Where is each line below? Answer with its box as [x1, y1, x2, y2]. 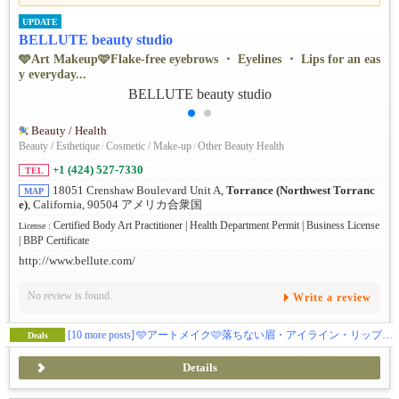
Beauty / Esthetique [19, 140, 100, 153]
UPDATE [22, 16, 58, 27]
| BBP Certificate [19, 234, 89, 248]
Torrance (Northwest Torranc [226, 184, 375, 198]
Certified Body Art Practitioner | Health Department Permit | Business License [53, 219, 379, 232]
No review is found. [28, 289, 112, 302]
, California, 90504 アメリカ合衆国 [28, 199, 202, 212]
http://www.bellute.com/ [19, 255, 135, 268]
